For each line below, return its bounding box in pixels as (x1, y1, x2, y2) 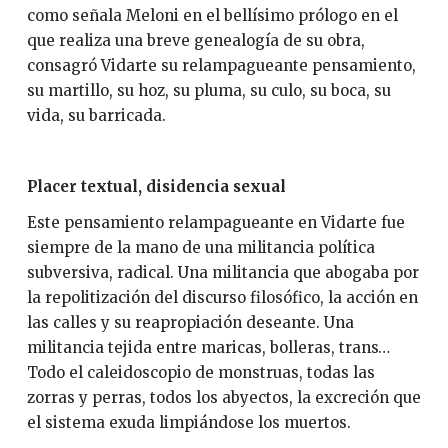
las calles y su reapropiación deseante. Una (26, 312, 354, 332)
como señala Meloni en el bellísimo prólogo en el (26, 6, 398, 26)
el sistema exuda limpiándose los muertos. (26, 412, 351, 432)
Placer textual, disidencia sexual (26, 177, 286, 197)
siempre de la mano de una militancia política (26, 237, 375, 257)
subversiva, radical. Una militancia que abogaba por (26, 262, 419, 282)
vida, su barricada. (26, 106, 166, 126)
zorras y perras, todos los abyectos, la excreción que (26, 387, 421, 407)
